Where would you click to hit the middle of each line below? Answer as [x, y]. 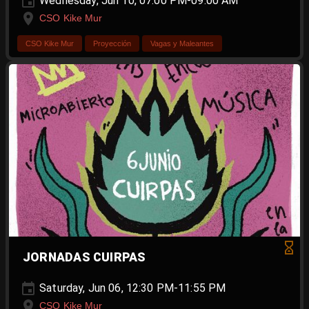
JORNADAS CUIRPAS [84, 258]
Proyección [112, 44]
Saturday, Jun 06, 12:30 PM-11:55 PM [131, 288]
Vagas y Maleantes [182, 44]
